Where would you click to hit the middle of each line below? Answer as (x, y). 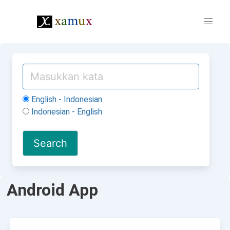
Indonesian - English (66, 112)
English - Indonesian (66, 99)
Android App (52, 190)
